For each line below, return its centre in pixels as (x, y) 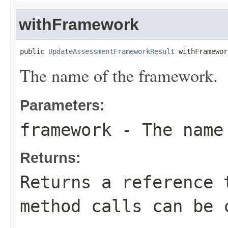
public (34, 51)
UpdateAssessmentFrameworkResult (111, 51)
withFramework (79, 24)
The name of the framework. (119, 75)
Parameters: (62, 105)
